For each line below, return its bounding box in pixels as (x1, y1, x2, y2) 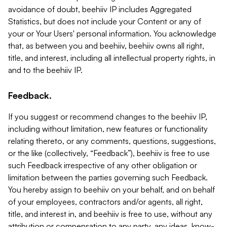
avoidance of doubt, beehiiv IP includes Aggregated (8, 4, 192, 14)
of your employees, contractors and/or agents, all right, (8, 197, 203, 207)
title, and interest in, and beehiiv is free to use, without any (8, 209, 212, 219)
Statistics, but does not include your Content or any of (8, 16, 201, 26)
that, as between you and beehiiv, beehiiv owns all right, (8, 41, 204, 51)
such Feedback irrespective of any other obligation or (8, 160, 197, 170)
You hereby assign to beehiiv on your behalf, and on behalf (8, 184, 215, 195)
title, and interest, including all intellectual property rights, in (8, 53, 215, 63)
